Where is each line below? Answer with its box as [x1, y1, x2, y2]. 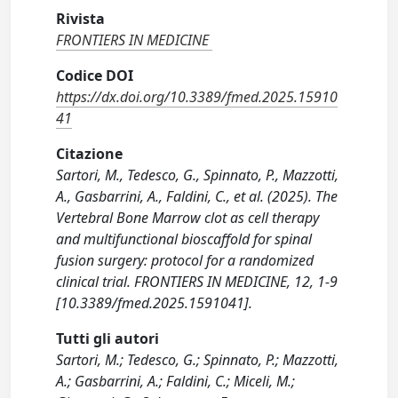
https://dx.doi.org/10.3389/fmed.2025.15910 [56, 87, 338, 107]
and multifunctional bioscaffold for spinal [56, 229, 313, 250]
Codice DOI [56, 66, 134, 86]
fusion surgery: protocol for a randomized [56, 251, 314, 271]
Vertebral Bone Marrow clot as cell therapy [56, 208, 320, 228]
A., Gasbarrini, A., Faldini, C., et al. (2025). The [56, 187, 338, 207]
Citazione [56, 144, 123, 164]
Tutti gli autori [56, 329, 160, 349]
